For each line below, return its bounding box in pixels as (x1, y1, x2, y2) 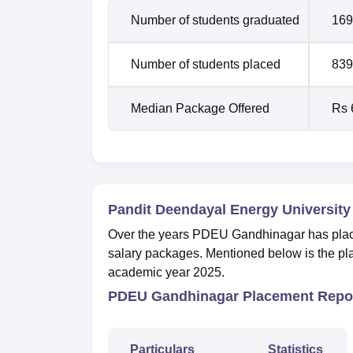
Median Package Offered (131, 101, 269, 115)
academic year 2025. (108, 265, 228, 279)
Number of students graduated (131, 13, 299, 27)
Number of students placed (131, 57, 281, 71)
